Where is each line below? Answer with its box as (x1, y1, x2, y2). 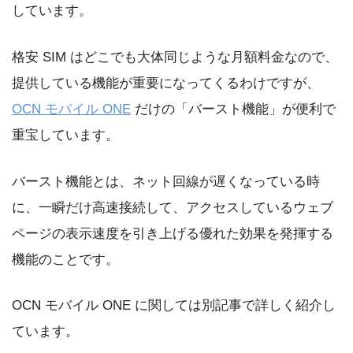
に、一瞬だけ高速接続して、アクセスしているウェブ (12, 199, 333, 215)
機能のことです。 (12, 251, 119, 267)
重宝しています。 (12, 128, 119, 143)
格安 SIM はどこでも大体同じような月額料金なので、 (12, 50, 338, 65)
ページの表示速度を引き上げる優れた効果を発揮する (12, 225, 333, 241)
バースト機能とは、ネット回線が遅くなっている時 (12, 173, 320, 189)
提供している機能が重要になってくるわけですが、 (12, 76, 320, 91)
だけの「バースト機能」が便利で (131, 102, 336, 117)
